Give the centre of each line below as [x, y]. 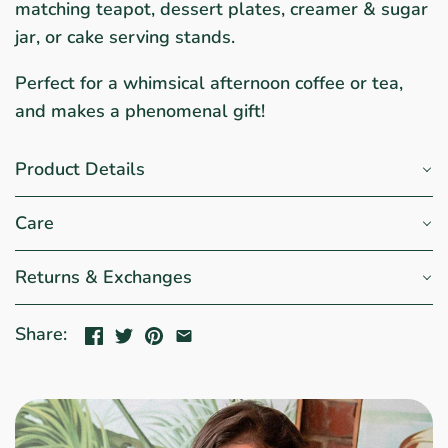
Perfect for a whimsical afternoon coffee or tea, [209, 83]
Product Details [80, 169]
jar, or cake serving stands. [125, 37]
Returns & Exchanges [103, 277]
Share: [41, 334]
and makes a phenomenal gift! [140, 111]
